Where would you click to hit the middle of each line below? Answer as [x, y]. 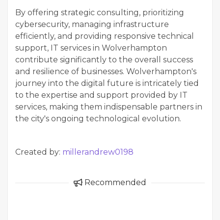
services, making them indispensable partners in [109, 107]
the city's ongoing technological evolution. [98, 119]
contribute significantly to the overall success [104, 60]
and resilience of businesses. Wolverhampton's [106, 72]
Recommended [114, 183]
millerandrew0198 [98, 152]
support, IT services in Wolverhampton [91, 48]
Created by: [39, 152]
